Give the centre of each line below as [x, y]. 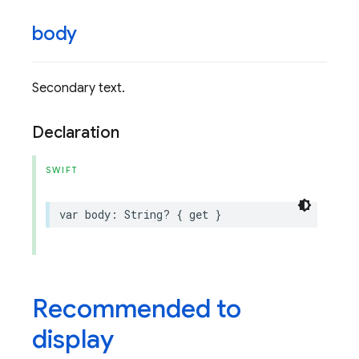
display [73, 339]
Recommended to [137, 309]
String [143, 214]
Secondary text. [79, 88]
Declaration [76, 133]
